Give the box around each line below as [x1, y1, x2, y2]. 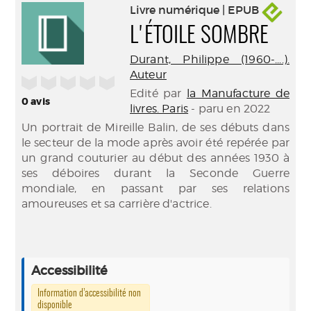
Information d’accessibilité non [37, 288, 141, 299]
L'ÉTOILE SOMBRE [130, 25, 269, 47]
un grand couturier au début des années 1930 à [22, 151, 289, 165]
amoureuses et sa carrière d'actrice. [22, 197, 212, 210]
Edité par [130, 87, 187, 100]
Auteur [130, 68, 167, 81]
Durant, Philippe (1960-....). [130, 53, 289, 66]
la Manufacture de [186, 87, 289, 100]
